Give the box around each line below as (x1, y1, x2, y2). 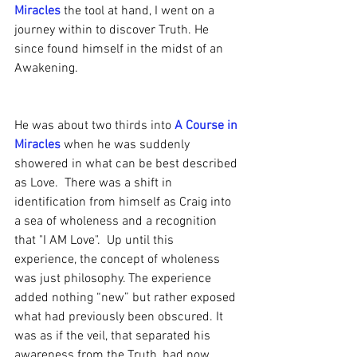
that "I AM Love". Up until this (14, 233, 177, 249)
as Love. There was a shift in (14, 175, 175, 191)
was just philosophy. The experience (14, 271, 214, 287)
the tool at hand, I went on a (61, 3, 218, 19)
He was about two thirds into (14, 118, 175, 134)
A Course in (175, 118, 241, 134)
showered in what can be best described (14, 156, 241, 172)
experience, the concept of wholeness (14, 252, 223, 268)
